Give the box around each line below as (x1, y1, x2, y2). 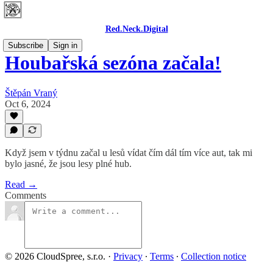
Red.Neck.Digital (105, 24, 168, 34)
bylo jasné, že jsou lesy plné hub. (5, 158, 132, 169)
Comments (5, 190, 46, 200)
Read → (5, 179, 37, 190)
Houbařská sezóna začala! (5, 52, 221, 74)
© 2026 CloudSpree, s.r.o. (5, 251, 105, 261)
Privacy (113, 251, 143, 261)
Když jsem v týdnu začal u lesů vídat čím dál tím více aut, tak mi (5, 147, 252, 158)
